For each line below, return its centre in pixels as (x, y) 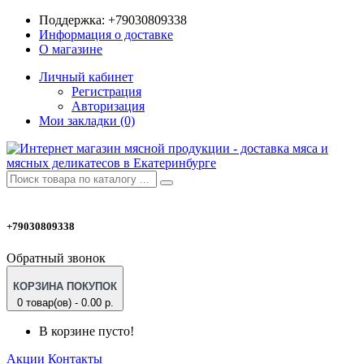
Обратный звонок (56, 258)
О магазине (71, 49)
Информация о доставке (106, 35)
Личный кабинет (86, 77)
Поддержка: (72, 20)
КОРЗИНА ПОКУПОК (65, 287)
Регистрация (106, 91)
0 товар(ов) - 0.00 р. (65, 303)
